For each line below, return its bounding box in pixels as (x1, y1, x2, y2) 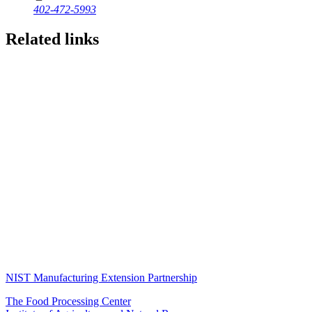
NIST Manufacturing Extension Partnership (6, 271, 197, 283)
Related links (6, 30, 99, 49)
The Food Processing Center (6, 295, 131, 307)
